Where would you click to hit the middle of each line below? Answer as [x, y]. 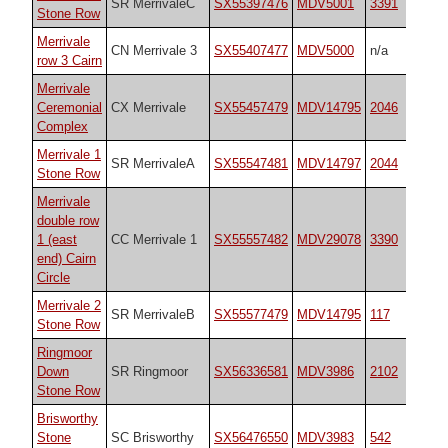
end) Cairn [66, 258]
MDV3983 [325, 437]
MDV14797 [329, 163]
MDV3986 [325, 371]
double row [68, 220]
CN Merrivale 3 [154, 50]
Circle [53, 277]
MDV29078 [329, 239]
